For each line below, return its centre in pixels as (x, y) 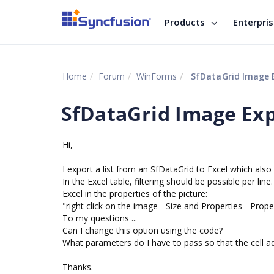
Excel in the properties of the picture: (135, 194)
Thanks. (78, 267)
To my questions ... (100, 218)
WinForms (157, 76)
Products (185, 22)
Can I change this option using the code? (143, 230)
